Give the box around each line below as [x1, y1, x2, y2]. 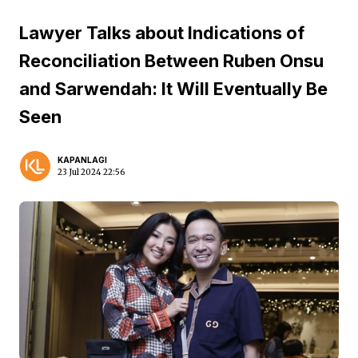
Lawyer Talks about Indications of [19, 22, 304, 43]
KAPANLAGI [58, 155, 107, 165]
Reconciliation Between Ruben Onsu [19, 50, 324, 71]
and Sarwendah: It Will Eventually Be [19, 78, 328, 99]
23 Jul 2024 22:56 [58, 167, 125, 177]
